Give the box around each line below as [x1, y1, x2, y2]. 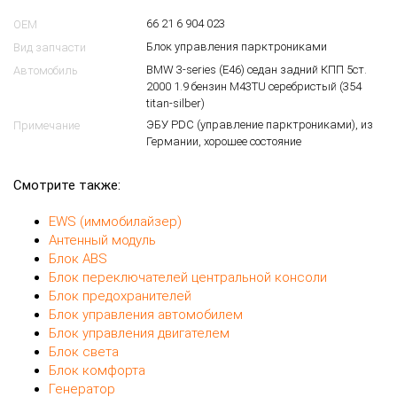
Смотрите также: [13, 177, 121, 194]
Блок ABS [49, 251, 107, 268]
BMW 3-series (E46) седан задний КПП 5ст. [146, 63, 367, 77]
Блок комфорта [49, 362, 145, 379]
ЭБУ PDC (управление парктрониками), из [146, 118, 373, 132]
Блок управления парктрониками [146, 40, 327, 54]
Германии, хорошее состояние [146, 135, 301, 149]
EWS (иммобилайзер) [49, 214, 182, 230]
